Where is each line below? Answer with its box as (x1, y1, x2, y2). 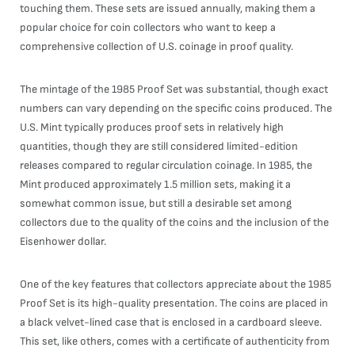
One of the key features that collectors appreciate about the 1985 (20, 277, 331, 291)
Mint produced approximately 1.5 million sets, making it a (20, 177, 291, 191)
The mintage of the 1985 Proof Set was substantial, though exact (20, 82, 328, 96)
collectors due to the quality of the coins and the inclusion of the (20, 216, 329, 229)
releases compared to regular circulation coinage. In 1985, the (20, 158, 312, 172)
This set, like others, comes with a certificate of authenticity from (20, 334, 330, 348)
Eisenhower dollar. (20, 235, 106, 248)
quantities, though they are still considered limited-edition (20, 139, 298, 153)
